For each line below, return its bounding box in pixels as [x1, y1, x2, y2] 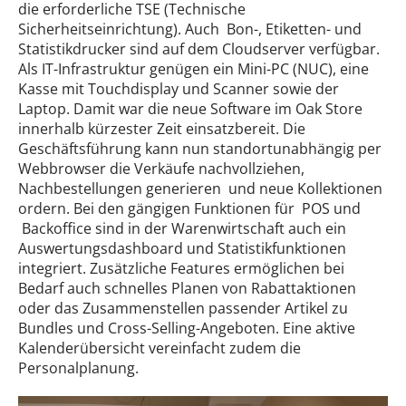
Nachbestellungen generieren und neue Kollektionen [18, 178, 382, 198]
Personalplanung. [18, 357, 139, 378]
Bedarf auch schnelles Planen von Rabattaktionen [18, 277, 356, 298]
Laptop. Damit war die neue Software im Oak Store [18, 98, 362, 119]
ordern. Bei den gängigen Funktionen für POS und [18, 198, 361, 218]
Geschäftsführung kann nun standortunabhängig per [18, 138, 382, 159]
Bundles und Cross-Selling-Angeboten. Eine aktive [18, 317, 355, 338]
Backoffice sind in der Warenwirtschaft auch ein [18, 217, 346, 238]
